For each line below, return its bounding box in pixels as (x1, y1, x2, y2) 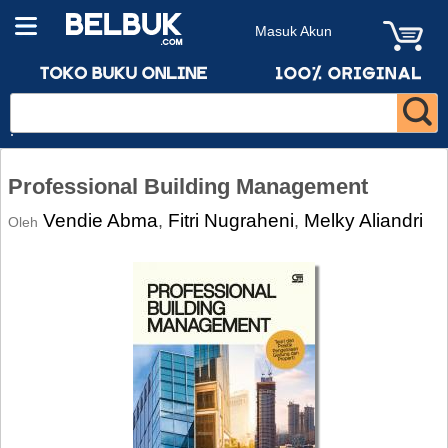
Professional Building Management (8, 174, 368, 199)
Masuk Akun (255, 23, 332, 39)
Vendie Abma (43, 209, 158, 231)
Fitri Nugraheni (168, 209, 294, 231)
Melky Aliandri (304, 209, 423, 231)
